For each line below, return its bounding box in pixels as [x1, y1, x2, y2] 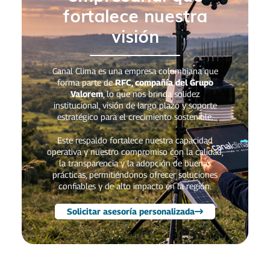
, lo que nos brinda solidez [102, 88, 200, 99]
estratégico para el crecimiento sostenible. [57, 111, 213, 122]
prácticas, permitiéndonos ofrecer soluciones [52, 169, 218, 180]
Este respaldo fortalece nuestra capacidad [57, 134, 213, 145]
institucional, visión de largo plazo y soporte [53, 99, 217, 110]
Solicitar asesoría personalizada [67, 206, 195, 216]
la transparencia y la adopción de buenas [59, 157, 211, 168]
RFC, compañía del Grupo [115, 77, 213, 87]
